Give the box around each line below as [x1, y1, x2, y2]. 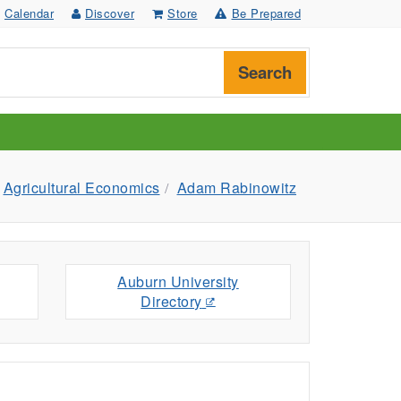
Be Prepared [231, 4, 301, 21]
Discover [85, 4, 134, 21]
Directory [141, 290, 202, 311]
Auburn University [117, 270, 239, 292]
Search [238, 60, 292, 84]
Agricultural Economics [3, 176, 160, 198]
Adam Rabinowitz [176, 176, 296, 198]
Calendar [4, 4, 54, 21]
